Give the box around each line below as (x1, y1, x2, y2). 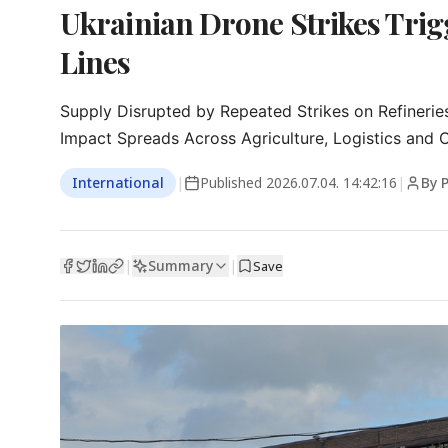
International (72, 173, 164, 192)
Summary (148, 255, 213, 275)
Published (200, 173, 266, 192)
